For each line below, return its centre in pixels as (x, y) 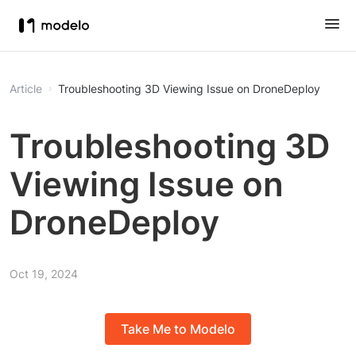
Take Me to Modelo (178, 329)
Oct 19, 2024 (44, 274)
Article (26, 89)
